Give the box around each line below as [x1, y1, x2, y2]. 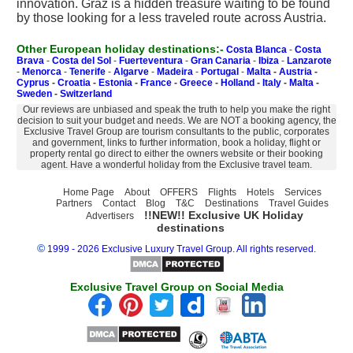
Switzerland [60, 88, 112, 99]
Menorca [22, 66, 61, 77]
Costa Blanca [226, 44, 287, 55]
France [140, 77, 172, 88]
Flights [208, 187, 236, 198]
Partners [56, 198, 92, 209]
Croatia [58, 77, 91, 88]
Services [284, 187, 321, 198]
